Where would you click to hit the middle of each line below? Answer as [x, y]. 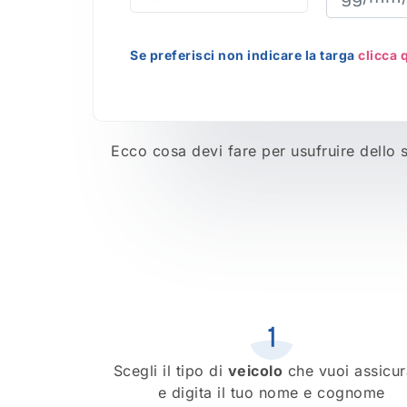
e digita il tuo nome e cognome [271, 392]
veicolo [255, 370]
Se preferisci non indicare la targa [244, 55]
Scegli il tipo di [170, 370]
